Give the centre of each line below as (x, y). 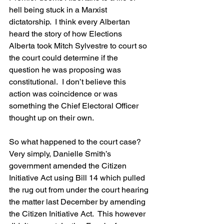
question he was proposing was (66, 70)
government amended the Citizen (69, 166)
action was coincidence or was (64, 94)
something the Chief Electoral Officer (75, 106)
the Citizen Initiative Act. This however (78, 214)
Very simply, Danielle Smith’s (61, 154)
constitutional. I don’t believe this (68, 82)
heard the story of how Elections (66, 34)
